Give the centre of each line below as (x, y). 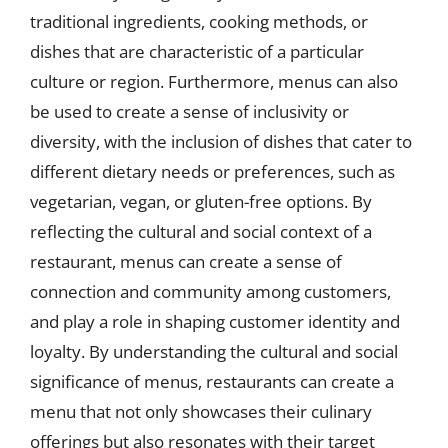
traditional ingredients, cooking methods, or (199, 21)
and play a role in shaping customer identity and (215, 321)
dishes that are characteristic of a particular (197, 51)
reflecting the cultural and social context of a (201, 231)
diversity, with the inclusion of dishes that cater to (221, 141)
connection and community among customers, (210, 291)
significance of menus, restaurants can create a (212, 381)
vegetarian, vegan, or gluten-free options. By (201, 201)
